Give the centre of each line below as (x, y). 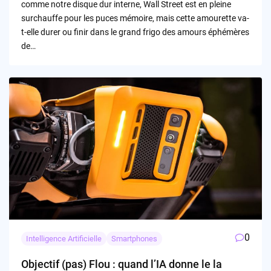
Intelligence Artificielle (64, 239)
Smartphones (134, 239)
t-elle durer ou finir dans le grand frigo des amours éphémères (135, 32)
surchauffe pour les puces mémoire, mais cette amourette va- (135, 18)
